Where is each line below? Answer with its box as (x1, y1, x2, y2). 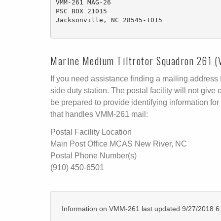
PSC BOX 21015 (55, 7, 107, 15)
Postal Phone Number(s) (50, 151, 137, 160)
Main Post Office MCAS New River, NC (50, 140, 187, 148)
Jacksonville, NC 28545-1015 (55, 16, 166, 24)
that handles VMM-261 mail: (50, 110, 148, 118)
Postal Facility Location (50, 128, 132, 136)
